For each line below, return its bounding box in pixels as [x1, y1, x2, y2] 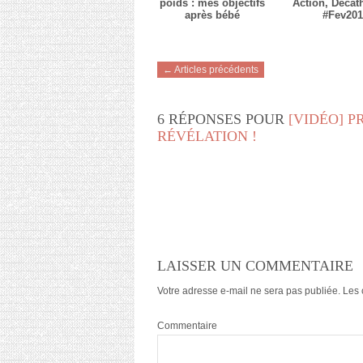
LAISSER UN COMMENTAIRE [157, 258, 353, 275]
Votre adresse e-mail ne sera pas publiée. [157, 285, 340, 297]
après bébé [185, 9, 240, 22]
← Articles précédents [163, 64, 258, 76]
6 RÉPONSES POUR [157, 111, 288, 128]
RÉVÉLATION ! [157, 128, 257, 145]
